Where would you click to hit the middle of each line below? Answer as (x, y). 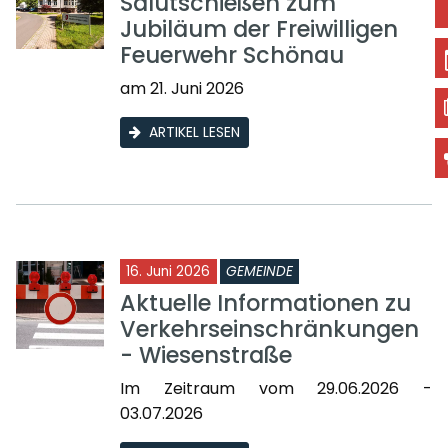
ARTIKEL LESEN (194, 131)
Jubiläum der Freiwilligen (259, 28)
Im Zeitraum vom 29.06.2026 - (276, 388)
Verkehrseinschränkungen (269, 328)
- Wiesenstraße (206, 354)
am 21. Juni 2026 (182, 88)
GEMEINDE (259, 271)
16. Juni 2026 (168, 271)
